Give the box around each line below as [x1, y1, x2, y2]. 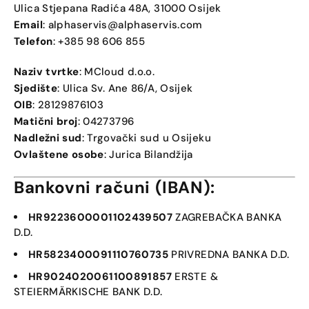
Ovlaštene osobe [14, 148, 104, 161]
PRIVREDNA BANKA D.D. [168, 248, 290, 261]
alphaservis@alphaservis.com [48, 18, 203, 32]
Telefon [14, 34, 53, 48]
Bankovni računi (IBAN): [14, 177, 215, 198]
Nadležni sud [14, 131, 82, 145]
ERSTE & [171, 270, 218, 283]
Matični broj [14, 114, 78, 128]
